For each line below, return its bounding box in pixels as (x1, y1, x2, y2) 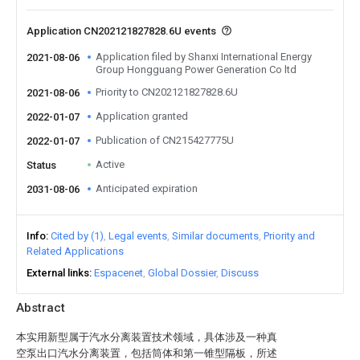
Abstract (16, 301, 65, 315)
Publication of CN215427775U (96, 134, 234, 146)
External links (27, 267, 89, 279)
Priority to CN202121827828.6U (96, 86, 238, 98)
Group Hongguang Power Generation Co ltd (96, 63, 297, 76)
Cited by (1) (51, 230, 104, 242)
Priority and (264, 230, 315, 242)
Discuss (221, 267, 259, 279)
